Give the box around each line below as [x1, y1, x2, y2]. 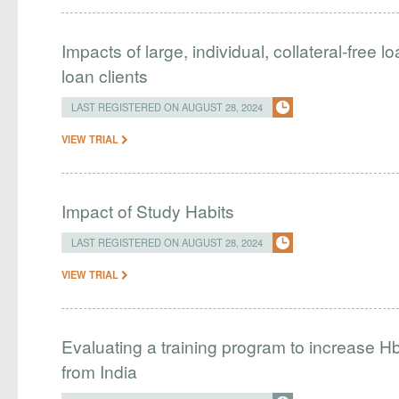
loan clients [61, 63, 149, 87]
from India [61, 359, 138, 383]
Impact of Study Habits [61, 199, 235, 223]
